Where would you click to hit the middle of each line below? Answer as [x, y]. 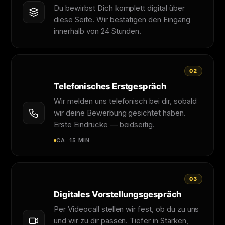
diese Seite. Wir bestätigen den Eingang [122, 19]
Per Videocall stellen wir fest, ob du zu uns [127, 209]
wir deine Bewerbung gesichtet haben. [120, 113]
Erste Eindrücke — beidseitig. [104, 124]
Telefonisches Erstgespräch [110, 86]
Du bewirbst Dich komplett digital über [119, 8]
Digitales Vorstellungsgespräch [118, 194]
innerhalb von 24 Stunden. [98, 31]
